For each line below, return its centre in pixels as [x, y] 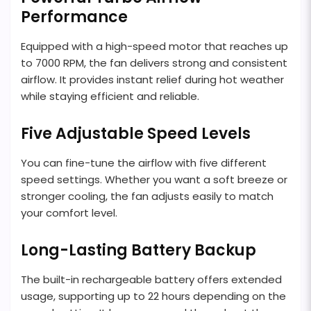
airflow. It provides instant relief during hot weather [152, 80]
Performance [74, 17]
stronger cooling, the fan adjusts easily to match [147, 196]
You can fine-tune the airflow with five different [144, 163]
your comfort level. [69, 213]
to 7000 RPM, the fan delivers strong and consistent [154, 63]
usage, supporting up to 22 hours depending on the [153, 296]
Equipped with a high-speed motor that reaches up [154, 47]
